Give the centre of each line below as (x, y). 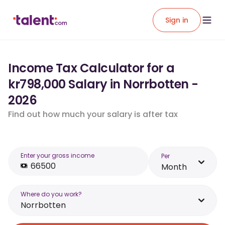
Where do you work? (51, 194)
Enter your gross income (58, 155)
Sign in (177, 20)
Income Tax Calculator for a (91, 68)
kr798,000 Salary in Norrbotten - (103, 84)
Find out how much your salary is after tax (93, 114)
